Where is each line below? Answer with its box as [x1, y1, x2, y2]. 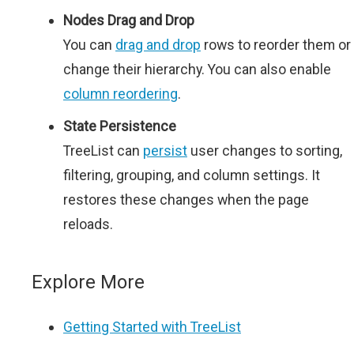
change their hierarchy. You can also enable [63, 61, 331, 78]
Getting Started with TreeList [63, 318, 241, 336]
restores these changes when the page [63, 191, 309, 209]
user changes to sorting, [187, 142, 342, 160]
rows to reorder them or [201, 36, 351, 54]
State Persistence [63, 118, 176, 135]
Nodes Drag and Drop [63, 12, 194, 29]
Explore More [32, 271, 145, 294]
